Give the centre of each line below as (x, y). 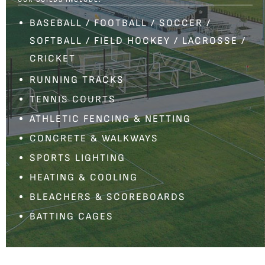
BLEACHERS (61, 197)
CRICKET (53, 59)
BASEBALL (56, 23)
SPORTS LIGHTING (77, 158)
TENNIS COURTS (73, 99)
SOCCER (181, 23)
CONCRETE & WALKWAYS (94, 138)
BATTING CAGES (72, 216)
